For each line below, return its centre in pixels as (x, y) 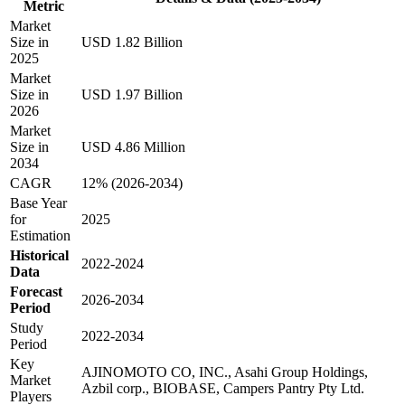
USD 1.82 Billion (132, 42)
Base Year (38, 202)
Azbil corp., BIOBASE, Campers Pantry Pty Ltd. (223, 388)
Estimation (40, 235)
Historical (39, 255)
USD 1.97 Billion (132, 94)
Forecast (36, 291)
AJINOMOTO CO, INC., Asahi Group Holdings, (225, 372)
